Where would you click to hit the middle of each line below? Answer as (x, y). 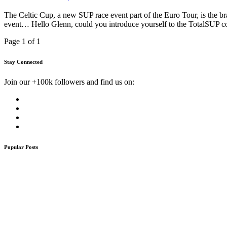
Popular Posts (21, 147)
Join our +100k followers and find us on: (69, 82)
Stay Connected (23, 62)
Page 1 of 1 (22, 42)
